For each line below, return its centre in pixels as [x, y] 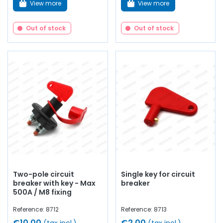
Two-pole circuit [44, 174]
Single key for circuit [158, 174]
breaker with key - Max [54, 183]
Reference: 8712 [36, 210]
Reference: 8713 [144, 210]
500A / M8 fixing [42, 192]
